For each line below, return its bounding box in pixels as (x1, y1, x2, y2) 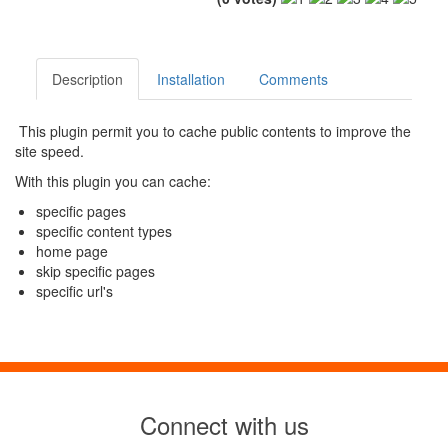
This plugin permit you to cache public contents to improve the (15, 121, 411, 142)
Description (52, 69, 123, 90)
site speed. (15, 141, 84, 162)
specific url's (36, 281, 113, 302)
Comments (259, 69, 328, 90)
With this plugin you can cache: (15, 171, 211, 192)
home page (36, 241, 108, 262)
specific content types (36, 221, 172, 242)
